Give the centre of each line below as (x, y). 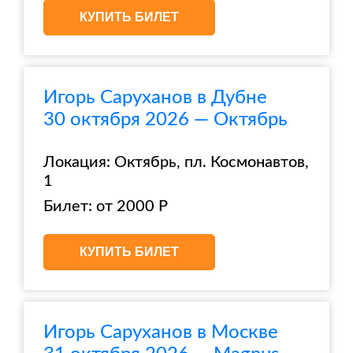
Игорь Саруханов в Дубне (155, 98)
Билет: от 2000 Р (106, 206)
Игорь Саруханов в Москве (161, 333)
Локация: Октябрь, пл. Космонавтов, (176, 162)
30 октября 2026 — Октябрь (165, 120)
